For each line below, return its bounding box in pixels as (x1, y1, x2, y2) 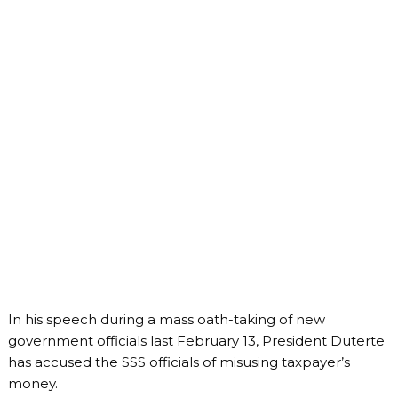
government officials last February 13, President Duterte (7, 332, 385, 349)
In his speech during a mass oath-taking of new (7, 311, 325, 328)
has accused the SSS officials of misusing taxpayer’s (7, 354, 350, 370)
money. (7, 375, 58, 392)
